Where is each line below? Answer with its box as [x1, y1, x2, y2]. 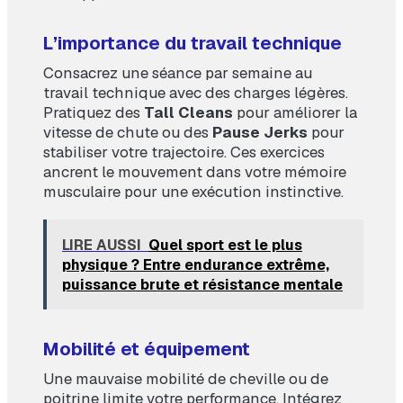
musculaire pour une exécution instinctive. [43, 182, 344, 202]
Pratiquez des [43, 103, 144, 123]
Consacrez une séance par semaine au [43, 63, 312, 84]
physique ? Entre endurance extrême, [61, 255, 329, 274]
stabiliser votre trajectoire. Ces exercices [43, 142, 325, 163]
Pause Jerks [212, 122, 308, 143]
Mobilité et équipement [43, 337, 250, 362]
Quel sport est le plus [148, 235, 302, 255]
